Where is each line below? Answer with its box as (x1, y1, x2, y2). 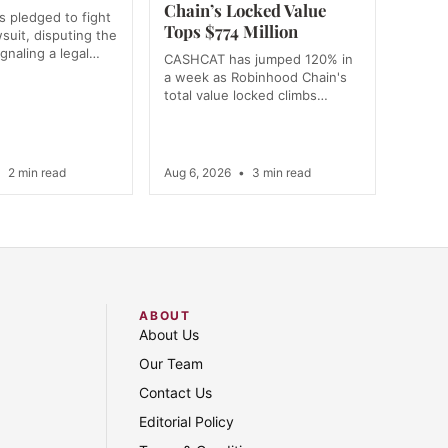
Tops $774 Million (163, 20, 298, 43)
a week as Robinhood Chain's (163, 69, 347, 86)
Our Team (139, 355, 204, 373)
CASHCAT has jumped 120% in (163, 51, 353, 68)
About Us (139, 326, 200, 344)
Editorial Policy (139, 413, 235, 431)
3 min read (248, 165, 311, 181)
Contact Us (139, 384, 213, 402)
